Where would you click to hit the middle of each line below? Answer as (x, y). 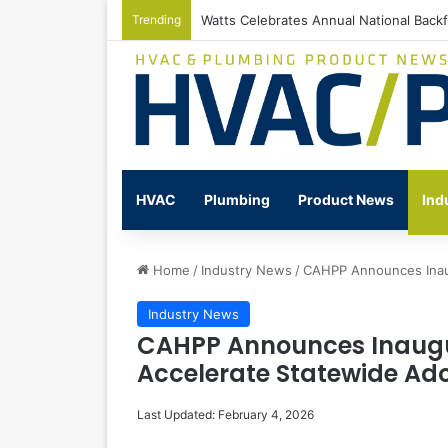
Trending (156, 19)
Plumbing (237, 200)
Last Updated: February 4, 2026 (225, 415)
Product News (346, 200)
